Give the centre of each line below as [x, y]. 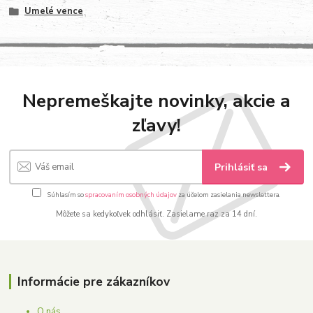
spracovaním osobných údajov [131, 194]
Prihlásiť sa [243, 168]
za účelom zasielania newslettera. [229, 194]
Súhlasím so [66, 194]
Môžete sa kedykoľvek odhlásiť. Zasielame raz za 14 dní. [156, 214]
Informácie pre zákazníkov [93, 282]
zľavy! [156, 125]
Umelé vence [53, 12]
